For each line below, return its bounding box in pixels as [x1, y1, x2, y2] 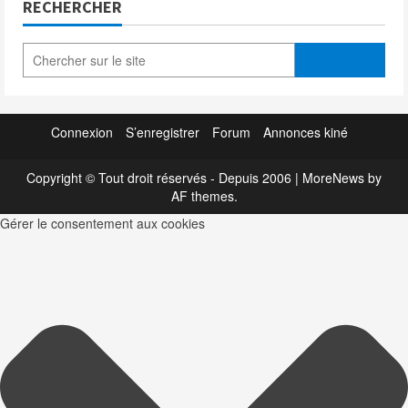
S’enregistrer [126, 122, 199, 141]
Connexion [51, 122, 113, 141]
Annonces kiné [263, 122, 348, 141]
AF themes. [170, 186, 238, 205]
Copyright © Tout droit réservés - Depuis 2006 [26, 168, 295, 187]
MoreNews [302, 168, 364, 187]
